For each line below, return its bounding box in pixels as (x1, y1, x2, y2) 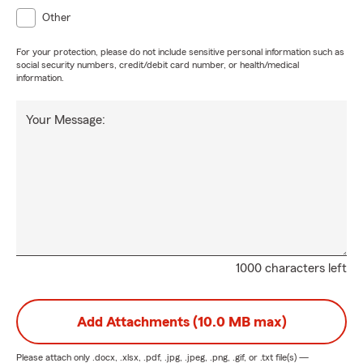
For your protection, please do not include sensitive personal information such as (16, 47, 344, 57)
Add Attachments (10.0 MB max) (76, 314, 287, 329)
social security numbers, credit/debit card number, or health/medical (16, 60, 299, 70)
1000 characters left (236, 262, 347, 275)
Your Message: (26, 113, 105, 126)
